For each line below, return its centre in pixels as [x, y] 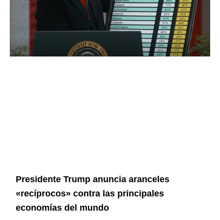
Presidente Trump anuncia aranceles [93, 179]
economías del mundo [63, 208]
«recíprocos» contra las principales [90, 194]
